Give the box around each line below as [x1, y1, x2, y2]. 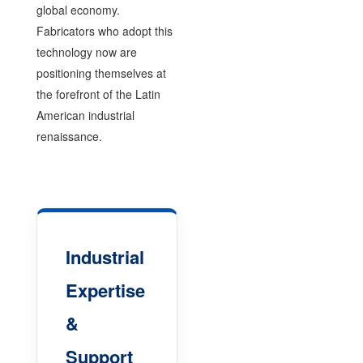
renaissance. [36, 127, 102, 144]
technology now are [36, 43, 137, 60]
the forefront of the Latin [36, 85, 160, 102]
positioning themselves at [36, 64, 166, 81]
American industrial [36, 106, 135, 123]
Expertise [65, 276, 145, 303]
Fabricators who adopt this [36, 22, 173, 39]
